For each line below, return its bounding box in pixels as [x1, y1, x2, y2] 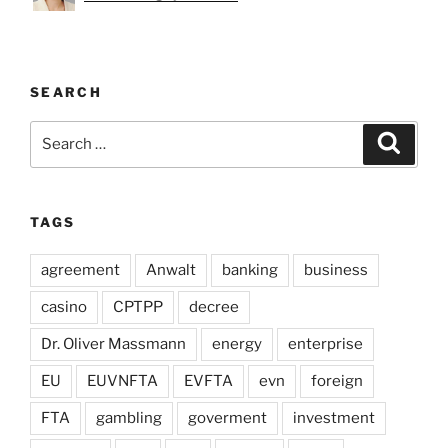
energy [212, 335, 262, 354]
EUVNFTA [87, 372, 158, 391]
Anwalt [146, 261, 196, 280]
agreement [41, 261, 120, 280]
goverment [188, 409, 267, 428]
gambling [96, 409, 162, 428]
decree [189, 298, 239, 317]
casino [41, 298, 87, 317]
